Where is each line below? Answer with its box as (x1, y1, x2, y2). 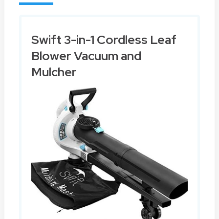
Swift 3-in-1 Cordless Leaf (31, 31, 176, 48)
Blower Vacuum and (31, 47, 141, 64)
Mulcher (31, 64, 77, 80)
